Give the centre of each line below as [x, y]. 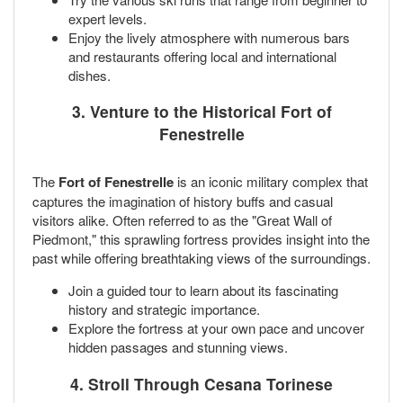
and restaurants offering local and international [202, 56]
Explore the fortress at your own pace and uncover [216, 328]
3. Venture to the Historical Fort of [201, 112]
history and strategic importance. [164, 309]
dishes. [90, 75]
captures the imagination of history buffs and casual [183, 201]
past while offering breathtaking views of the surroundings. [201, 258]
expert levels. [107, 18]
